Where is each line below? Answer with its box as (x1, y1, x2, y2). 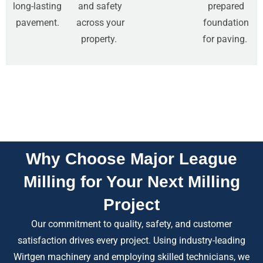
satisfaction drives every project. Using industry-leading (18, 234, 245, 246)
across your (76, 16, 124, 28)
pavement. (15, 16, 59, 28)
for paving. (202, 33, 249, 45)
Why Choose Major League (26, 149, 237, 168)
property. (81, 33, 119, 45)
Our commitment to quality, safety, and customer (31, 218, 232, 230)
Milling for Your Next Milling (23, 172, 240, 191)
